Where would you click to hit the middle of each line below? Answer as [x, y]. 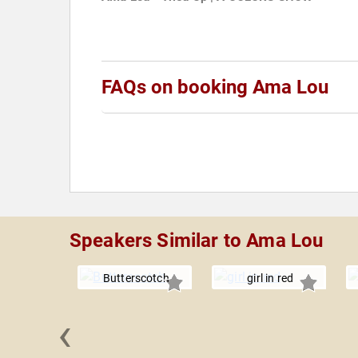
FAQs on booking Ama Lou [215, 88]
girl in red [270, 278]
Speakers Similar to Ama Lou [197, 241]
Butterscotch [136, 278]
